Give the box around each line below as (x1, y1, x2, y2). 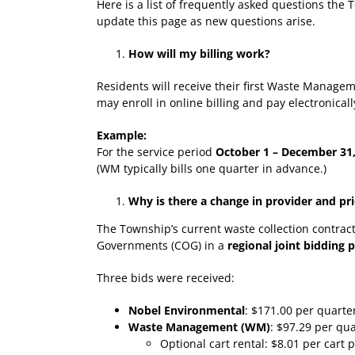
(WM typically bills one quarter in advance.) (97, 160, 326, 176)
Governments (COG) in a (97, 237, 227, 253)
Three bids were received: (97, 269, 235, 285)
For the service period (97, 143, 216, 159)
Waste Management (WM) (128, 319, 270, 334)
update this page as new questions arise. (97, 13, 315, 29)
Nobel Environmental (128, 302, 245, 318)
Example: (97, 127, 147, 143)
